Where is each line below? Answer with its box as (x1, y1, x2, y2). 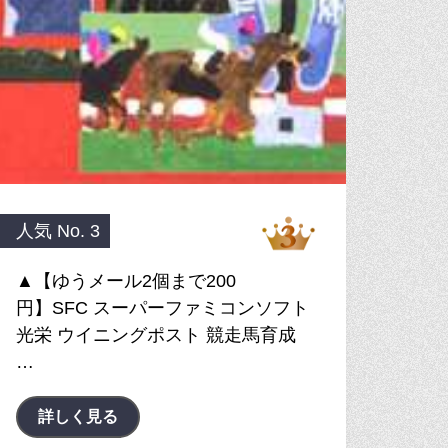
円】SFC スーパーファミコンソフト (15, 298, 309, 318)
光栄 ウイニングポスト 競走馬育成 (15, 325, 296, 345)
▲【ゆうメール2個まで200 (15, 271, 236, 291)
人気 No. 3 (15, 221, 100, 241)
